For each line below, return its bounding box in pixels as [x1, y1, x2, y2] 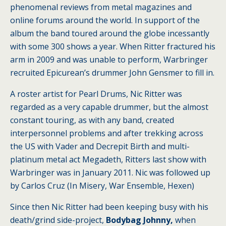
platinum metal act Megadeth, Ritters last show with [10, 154, 206, 165]
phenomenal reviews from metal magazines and [10, 2, 192, 13]
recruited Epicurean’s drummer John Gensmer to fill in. [10, 67, 214, 78]
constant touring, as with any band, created [10, 115, 174, 126]
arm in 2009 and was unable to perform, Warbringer [10, 54, 208, 65]
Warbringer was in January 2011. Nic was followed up [10, 167, 210, 178]
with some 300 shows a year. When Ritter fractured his [10, 41, 215, 52]
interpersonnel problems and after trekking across [10, 128, 203, 139]
